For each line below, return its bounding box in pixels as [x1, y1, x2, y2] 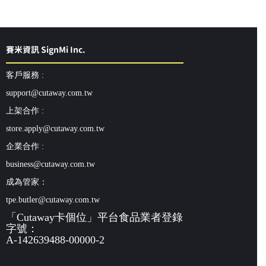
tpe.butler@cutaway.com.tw [6, 195, 100, 205]
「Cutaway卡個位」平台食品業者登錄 [6, 211, 183, 224]
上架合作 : [6, 106, 44, 116]
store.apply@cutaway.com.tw [6, 124, 104, 134]
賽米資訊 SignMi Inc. [6, 43, 85, 55]
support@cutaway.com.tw [6, 88, 93, 98]
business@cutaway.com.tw [6, 160, 95, 169]
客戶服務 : [6, 71, 44, 80]
